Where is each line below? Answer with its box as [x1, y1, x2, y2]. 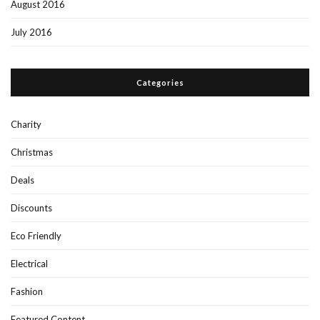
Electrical [11, 257, 48, 269]
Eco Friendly [11, 229, 61, 241]
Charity [11, 118, 41, 130]
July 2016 [11, 26, 52, 38]
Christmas [11, 146, 53, 158]
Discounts [11, 201, 52, 214]
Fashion [11, 285, 43, 297]
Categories [136, 77, 184, 87]
